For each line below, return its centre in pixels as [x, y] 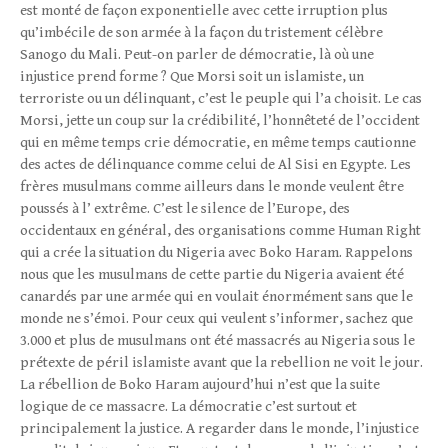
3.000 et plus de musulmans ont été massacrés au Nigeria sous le [217, 340]
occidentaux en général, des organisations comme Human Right [220, 230]
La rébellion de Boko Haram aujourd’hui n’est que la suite [200, 384]
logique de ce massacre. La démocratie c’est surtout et [188, 406]
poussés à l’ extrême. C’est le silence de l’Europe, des [185, 208]
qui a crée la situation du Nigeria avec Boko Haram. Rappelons [216, 252]
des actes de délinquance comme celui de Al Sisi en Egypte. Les [215, 164]
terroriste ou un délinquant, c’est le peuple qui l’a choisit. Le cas [221, 98]
